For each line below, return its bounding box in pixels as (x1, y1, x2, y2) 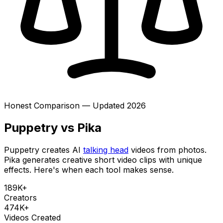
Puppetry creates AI (4, 144, 81, 155)
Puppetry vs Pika (4, 120, 102, 135)
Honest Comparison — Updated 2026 (4, 101, 146, 111)
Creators (4, 192, 37, 203)
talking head (83, 144, 128, 155)
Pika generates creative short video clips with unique (4, 154, 202, 165)
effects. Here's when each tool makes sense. (4, 164, 174, 175)
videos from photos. (131, 144, 207, 155)
